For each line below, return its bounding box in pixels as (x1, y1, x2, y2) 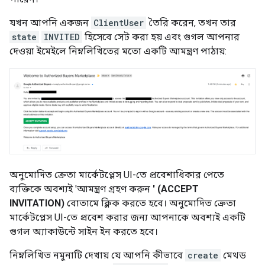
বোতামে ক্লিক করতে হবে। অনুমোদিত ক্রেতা (64, 197, 236, 209)
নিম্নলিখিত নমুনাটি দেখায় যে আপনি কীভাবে (9, 249, 185, 261)
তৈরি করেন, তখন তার (146, 17, 236, 28)
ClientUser (93, 17, 144, 28)
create (188, 249, 218, 261)
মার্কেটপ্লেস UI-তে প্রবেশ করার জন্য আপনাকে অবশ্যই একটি (9, 211, 245, 223)
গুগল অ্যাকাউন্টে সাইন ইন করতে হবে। (9, 225, 158, 237)
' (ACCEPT (153, 183, 199, 195)
